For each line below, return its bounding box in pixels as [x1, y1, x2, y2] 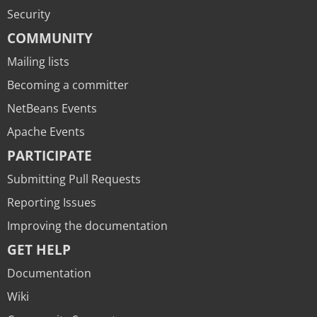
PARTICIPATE [7, 146, 92, 166]
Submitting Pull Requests [7, 171, 141, 188]
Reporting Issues [7, 195, 96, 211]
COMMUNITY [7, 28, 93, 48]
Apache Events [7, 124, 85, 140]
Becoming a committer [7, 77, 129, 93]
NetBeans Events [7, 100, 97, 117]
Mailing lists [7, 54, 69, 70]
